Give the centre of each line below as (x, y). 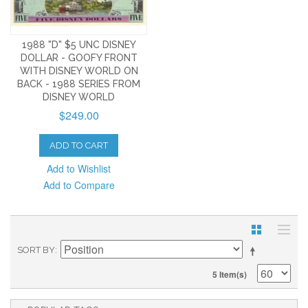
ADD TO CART (79, 146)
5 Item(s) (230, 275)
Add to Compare (79, 185)
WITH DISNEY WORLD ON (79, 71)
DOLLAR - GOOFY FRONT (79, 58)
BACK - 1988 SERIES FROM (79, 84)
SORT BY (36, 250)
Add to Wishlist (79, 169)
